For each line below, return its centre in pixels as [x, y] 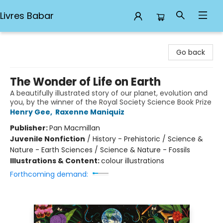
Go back [191, 52]
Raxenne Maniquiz [90, 112]
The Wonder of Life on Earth [85, 82]
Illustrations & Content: [56, 161]
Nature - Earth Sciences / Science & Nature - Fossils [100, 150]
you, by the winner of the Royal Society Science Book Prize [111, 102]
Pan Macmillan [75, 128]
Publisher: [30, 128]
